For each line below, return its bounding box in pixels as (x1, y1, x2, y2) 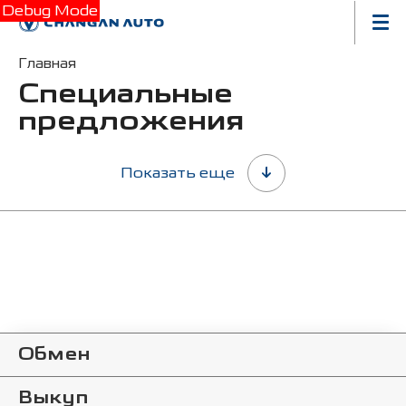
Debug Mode (2, 2, 98, 19)
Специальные (18, 77, 233, 112)
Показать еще (121, 164, 235, 181)
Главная (18, 55, 76, 72)
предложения (18, 104, 244, 140)
